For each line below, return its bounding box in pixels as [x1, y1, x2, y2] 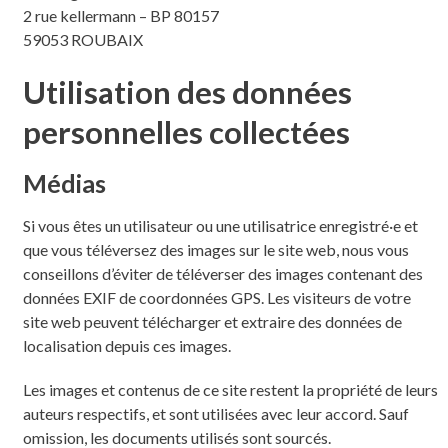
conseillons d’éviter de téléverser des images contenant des [22, 263, 423, 283]
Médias [22, 167, 106, 198]
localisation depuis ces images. [22, 335, 231, 355]
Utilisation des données [22, 72, 352, 111]
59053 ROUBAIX [22, 29, 143, 49]
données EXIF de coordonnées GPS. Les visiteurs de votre [22, 287, 411, 307]
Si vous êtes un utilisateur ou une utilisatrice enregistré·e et [22, 215, 418, 235]
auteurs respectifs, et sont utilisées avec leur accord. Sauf [22, 403, 409, 423]
